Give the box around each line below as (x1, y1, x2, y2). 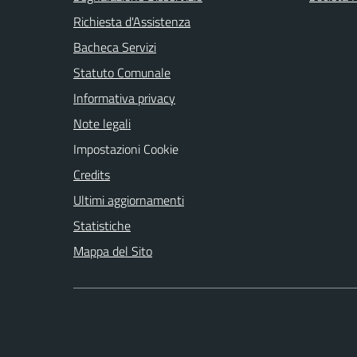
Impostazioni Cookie (73, 139, 178, 159)
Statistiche (73, 215, 131, 235)
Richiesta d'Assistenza (73, 11, 190, 31)
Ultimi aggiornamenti (73, 190, 184, 210)
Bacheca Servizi (73, 37, 156, 57)
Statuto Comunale (73, 62, 171, 82)
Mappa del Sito (73, 241, 152, 261)
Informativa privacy (73, 88, 175, 108)
